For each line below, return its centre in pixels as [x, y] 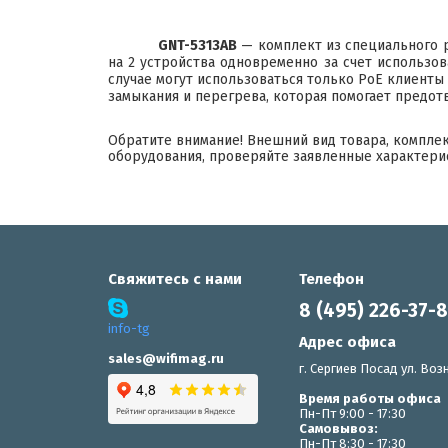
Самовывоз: [339, 428]
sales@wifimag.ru [166, 358]
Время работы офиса [370, 398]
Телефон [332, 278]
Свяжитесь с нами [175, 278]
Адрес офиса [348, 341]
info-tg [129, 328]
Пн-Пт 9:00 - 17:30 [353, 413]
